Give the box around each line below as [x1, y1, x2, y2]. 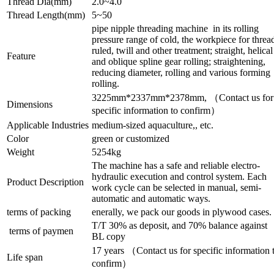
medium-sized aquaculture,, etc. [92, 119, 213, 130]
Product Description [7, 176, 84, 187]
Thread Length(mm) [7, 9, 85, 20]
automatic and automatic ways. [92, 193, 210, 204]
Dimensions [7, 98, 53, 109]
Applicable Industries [7, 119, 89, 130]
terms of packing [7, 206, 71, 217]
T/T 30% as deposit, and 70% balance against [92, 220, 267, 231]
